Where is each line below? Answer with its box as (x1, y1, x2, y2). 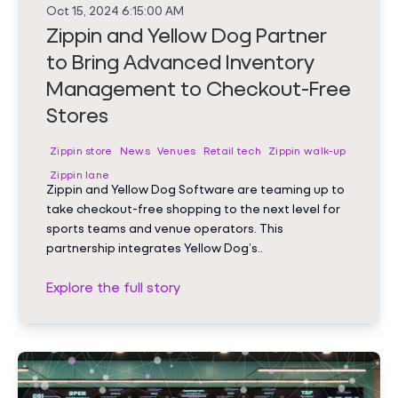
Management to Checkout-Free (46, 75, 351, 100)
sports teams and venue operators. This (46, 219, 283, 235)
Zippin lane (50, 167, 110, 181)
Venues (156, 143, 196, 157)
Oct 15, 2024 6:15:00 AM (46, 2, 184, 18)
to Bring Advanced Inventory (46, 48, 314, 74)
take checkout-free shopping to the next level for (46, 200, 340, 216)
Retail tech (203, 143, 261, 157)
